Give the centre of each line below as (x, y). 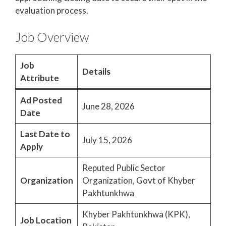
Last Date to (45, 134)
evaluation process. (52, 10)
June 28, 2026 (108, 106)
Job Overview (52, 37)
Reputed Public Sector (124, 168)
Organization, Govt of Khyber (138, 181)
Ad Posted (41, 100)
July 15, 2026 (107, 140)
